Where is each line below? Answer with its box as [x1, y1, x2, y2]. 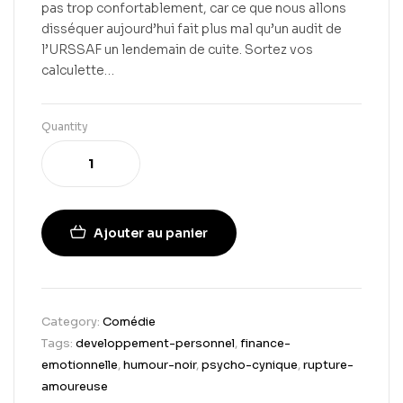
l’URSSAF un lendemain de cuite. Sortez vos [41, 41, 313, 58]
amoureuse [41, 379, 108, 395]
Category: [41, 314, 103, 330]
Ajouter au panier [94, 225, 208, 242]
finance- [240, 336, 291, 352]
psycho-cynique [201, 357, 298, 373]
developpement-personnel [76, 336, 235, 352]
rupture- [303, 357, 354, 373]
